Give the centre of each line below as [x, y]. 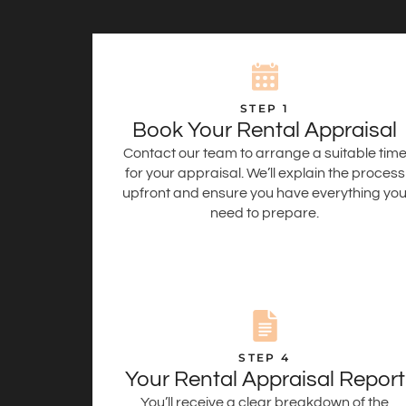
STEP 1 [265, 108]
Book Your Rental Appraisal [265, 130]
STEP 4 [265, 358]
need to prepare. [265, 213]
